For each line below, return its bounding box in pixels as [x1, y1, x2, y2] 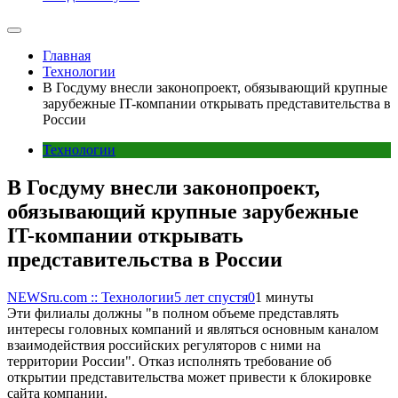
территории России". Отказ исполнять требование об [7, 353, 331, 369]
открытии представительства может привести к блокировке [7, 369, 371, 385]
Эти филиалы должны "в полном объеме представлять [7, 305, 338, 321]
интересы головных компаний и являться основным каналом [7, 321, 378, 337]
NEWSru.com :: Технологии [7, 289, 174, 305]
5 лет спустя [174, 289, 248, 305]
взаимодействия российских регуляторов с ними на [7, 337, 321, 353]
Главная [43, 48, 91, 63]
